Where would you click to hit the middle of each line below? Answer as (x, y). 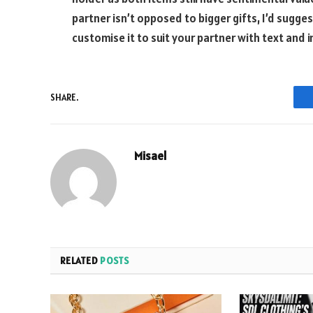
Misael (151, 156)
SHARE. (64, 97)
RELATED (80, 261)
